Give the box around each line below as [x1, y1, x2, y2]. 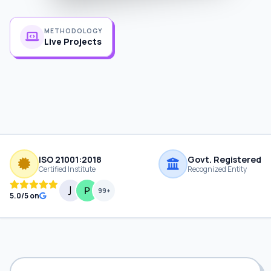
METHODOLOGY [44, 22, 102, 31]
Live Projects [44, 31, 102, 43]
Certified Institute [39, 163, 96, 174]
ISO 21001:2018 [39, 153, 102, 165]
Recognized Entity [188, 163, 247, 174]
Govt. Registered [188, 153, 261, 165]
